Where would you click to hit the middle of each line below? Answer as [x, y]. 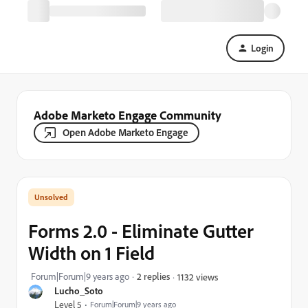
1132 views [198, 276]
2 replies [153, 276]
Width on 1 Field [91, 253]
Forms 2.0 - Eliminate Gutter [141, 231]
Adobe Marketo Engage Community [128, 115]
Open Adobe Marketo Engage [125, 132]
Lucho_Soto [79, 290]
